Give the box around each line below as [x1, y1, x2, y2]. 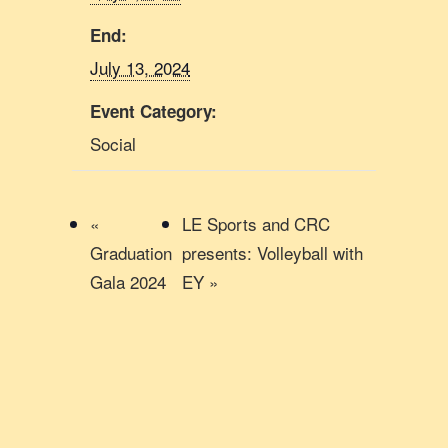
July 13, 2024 [90, 55, 190, 81]
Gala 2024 [90, 269, 166, 295]
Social [90, 131, 136, 157]
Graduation [90, 240, 172, 266]
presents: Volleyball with [181, 240, 363, 266]
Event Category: [90, 99, 217, 124]
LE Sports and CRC [181, 211, 330, 237]
